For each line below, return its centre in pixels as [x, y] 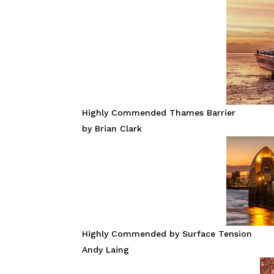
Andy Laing [106, 249]
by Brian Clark [112, 128]
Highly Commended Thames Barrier [159, 112]
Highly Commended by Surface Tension [167, 233]
